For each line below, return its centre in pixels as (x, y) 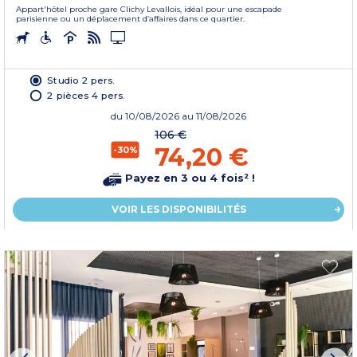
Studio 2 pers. (81, 79)
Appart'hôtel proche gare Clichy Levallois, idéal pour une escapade (149, 9)
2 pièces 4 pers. (86, 94)
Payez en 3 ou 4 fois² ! (188, 178)
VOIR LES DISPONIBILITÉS (178, 209)
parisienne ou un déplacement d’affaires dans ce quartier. (130, 18)
